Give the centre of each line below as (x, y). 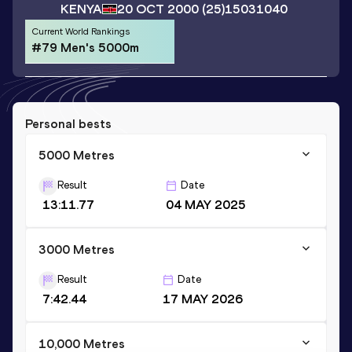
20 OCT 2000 (158, 9)
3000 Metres (77, 249)
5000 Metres (77, 155)
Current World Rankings (81, 32)
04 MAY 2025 (206, 204)
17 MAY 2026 (202, 299)
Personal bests (68, 123)
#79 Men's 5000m (85, 48)
